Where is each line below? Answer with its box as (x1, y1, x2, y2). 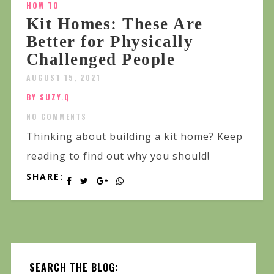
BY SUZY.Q (26, 92, 70, 103)
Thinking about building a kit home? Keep (26, 130, 243, 144)
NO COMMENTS (26, 111, 87, 122)
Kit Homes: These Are (26, 15, 203, 34)
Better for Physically (26, 32, 194, 51)
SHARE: (26, 171, 64, 183)
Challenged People (26, 50, 176, 69)
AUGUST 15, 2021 (26, 72, 101, 83)
